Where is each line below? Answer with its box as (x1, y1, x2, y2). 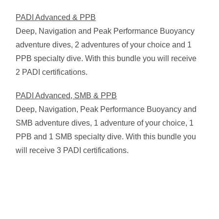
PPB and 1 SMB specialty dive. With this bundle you (16, 132, 197, 141)
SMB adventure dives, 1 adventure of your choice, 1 (16, 118, 194, 127)
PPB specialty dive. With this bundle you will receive (16, 54, 197, 63)
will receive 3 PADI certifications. (16, 146, 129, 154)
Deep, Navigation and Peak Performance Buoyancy (16, 26, 195, 35)
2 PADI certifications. (16, 67, 88, 76)
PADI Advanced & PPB (16, 13, 96, 22)
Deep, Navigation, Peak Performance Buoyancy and (16, 105, 197, 113)
